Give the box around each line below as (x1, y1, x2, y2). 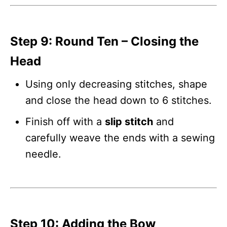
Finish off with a (25, 115, 105, 128)
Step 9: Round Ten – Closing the (10, 33, 199, 49)
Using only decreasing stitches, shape (25, 78, 207, 90)
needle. (25, 147, 61, 160)
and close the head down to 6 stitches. (25, 94, 212, 106)
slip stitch (105, 115, 153, 128)
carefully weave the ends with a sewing (25, 131, 215, 144)
